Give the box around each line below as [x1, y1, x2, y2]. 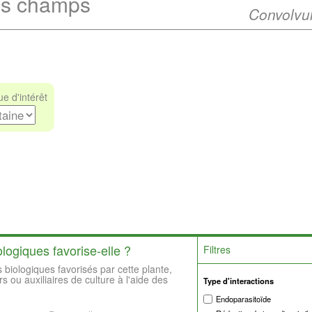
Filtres [203, 242, 231, 256]
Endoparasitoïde [216, 293, 272, 304]
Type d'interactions [203, 275, 274, 286]
